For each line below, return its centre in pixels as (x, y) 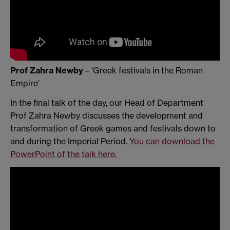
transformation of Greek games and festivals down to (113, 128)
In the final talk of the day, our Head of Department (107, 102)
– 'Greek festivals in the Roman (143, 70)
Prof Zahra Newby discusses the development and (107, 115)
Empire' (25, 83)
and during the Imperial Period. (70, 141)
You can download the (172, 141)
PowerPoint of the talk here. (63, 154)
